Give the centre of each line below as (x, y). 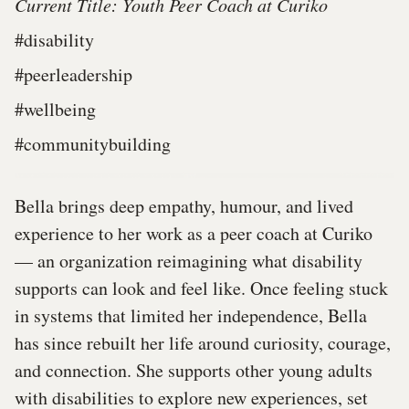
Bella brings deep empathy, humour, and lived (184, 205)
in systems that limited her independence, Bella (191, 315)
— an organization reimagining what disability (189, 260)
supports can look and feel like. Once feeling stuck (201, 288)
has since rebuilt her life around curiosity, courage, (203, 342)
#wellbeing (55, 109)
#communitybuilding (93, 143)
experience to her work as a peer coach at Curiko (194, 233)
